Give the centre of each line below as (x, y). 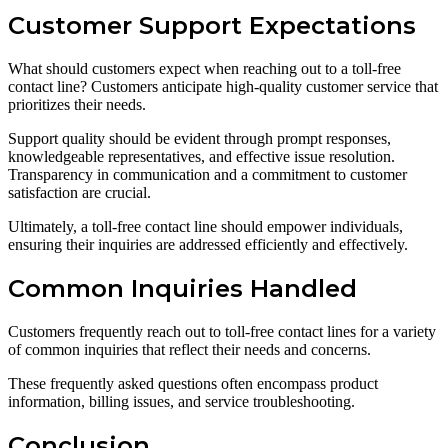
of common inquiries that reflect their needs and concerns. (189, 350)
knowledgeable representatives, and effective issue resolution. (201, 157)
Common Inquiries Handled (182, 289)
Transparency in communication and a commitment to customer (207, 175)
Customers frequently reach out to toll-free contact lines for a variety (222, 332)
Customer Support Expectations (212, 26)
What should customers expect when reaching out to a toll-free (204, 69)
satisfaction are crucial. (79, 193)
